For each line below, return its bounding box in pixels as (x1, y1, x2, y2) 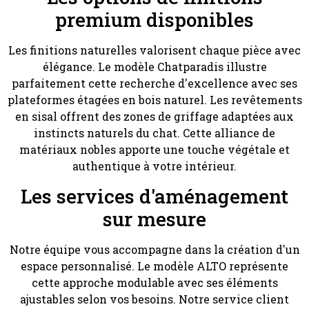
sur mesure (103, 206, 206, 232)
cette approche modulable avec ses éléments (31, 275, 278, 290)
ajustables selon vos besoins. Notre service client (20, 291, 289, 306)
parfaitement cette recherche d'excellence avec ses (12, 76, 297, 91)
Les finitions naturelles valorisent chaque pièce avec (8, 43, 301, 58)
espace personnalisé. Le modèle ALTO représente (21, 258, 288, 273)
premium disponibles (55, 7, 254, 33)
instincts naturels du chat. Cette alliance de (34, 126, 275, 141)
